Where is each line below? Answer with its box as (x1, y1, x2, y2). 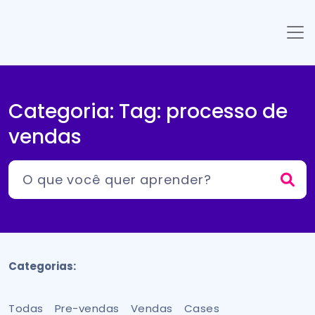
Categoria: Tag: (8, 98, 166, 125)
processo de (166, 98, 288, 125)
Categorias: (8, 259, 76, 274)
